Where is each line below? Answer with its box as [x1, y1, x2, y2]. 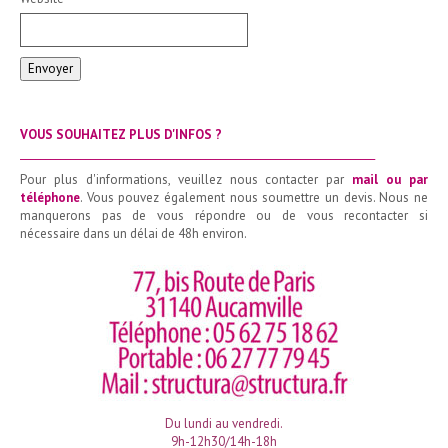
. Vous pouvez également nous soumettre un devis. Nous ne [80, 189, 428, 206]
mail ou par [352, 171, 429, 188]
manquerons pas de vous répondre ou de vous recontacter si [20, 207, 428, 224]
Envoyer [28, 60, 73, 77]
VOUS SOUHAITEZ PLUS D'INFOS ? [20, 126, 222, 143]
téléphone [20, 189, 80, 206]
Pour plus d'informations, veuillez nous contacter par [20, 171, 353, 188]
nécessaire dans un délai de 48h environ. [20, 225, 247, 242]
